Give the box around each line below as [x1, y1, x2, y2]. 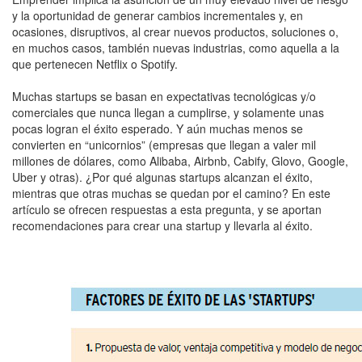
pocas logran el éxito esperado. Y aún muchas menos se [12, 120, 303, 137]
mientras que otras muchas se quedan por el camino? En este [12, 185, 330, 202]
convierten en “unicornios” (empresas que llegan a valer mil [12, 137, 316, 154]
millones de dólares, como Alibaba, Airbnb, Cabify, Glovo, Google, [12, 153, 348, 170]
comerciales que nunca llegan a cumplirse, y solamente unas [12, 104, 324, 121]
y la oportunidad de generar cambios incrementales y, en [12, 7, 303, 24]
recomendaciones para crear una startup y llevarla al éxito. [12, 217, 313, 234]
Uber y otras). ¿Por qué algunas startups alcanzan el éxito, [12, 169, 313, 186]
